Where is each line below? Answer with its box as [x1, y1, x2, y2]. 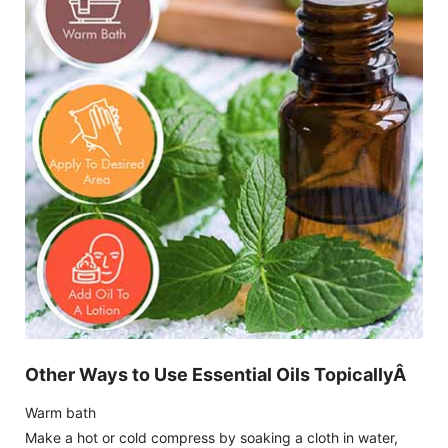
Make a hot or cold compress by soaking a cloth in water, [25, 429, 398, 446]
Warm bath [25, 404, 96, 421]
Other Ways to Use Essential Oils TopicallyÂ [25, 364, 410, 385]
